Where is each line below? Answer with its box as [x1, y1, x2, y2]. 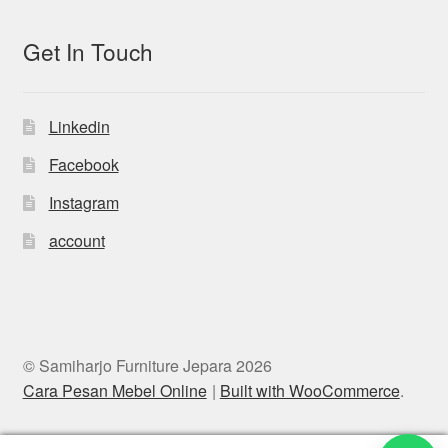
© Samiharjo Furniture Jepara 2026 [22, 353, 272, 377]
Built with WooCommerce [219, 378, 400, 402]
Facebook [48, 152, 119, 176]
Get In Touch [22, 35, 153, 68]
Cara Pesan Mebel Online [22, 378, 207, 402]
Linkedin [48, 114, 110, 138]
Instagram [48, 190, 119, 214]
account [48, 228, 105, 252]
